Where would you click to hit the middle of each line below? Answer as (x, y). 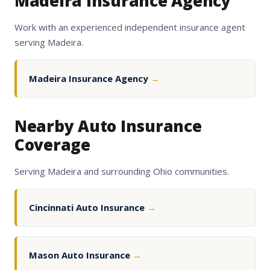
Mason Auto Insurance (81, 255)
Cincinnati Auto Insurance (88, 208)
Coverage (52, 145)
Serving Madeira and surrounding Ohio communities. (122, 171)
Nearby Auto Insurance (108, 126)
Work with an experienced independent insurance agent (130, 27)
